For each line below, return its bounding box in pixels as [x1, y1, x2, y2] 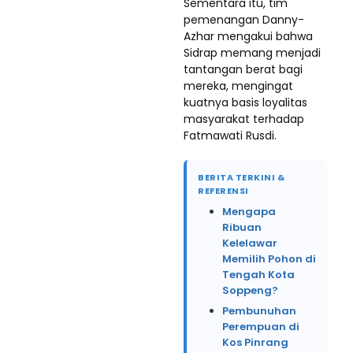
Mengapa [222, 204, 276, 219]
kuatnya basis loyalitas [184, 95, 307, 110]
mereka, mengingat [184, 78, 293, 94]
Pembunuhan [222, 303, 296, 318]
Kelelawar [222, 236, 277, 251]
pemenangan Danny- [184, 12, 304, 28]
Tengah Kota [222, 267, 295, 282]
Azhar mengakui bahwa [184, 28, 313, 44]
